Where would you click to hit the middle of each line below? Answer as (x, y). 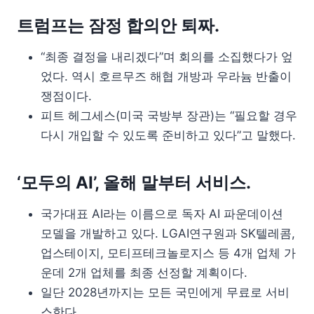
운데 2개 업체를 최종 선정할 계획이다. (144, 272)
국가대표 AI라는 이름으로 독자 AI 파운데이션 (162, 213)
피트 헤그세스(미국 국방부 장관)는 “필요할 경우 (169, 115)
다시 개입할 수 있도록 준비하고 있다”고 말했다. (168, 135)
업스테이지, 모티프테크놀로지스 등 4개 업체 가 (168, 253)
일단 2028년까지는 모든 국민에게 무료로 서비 (165, 292)
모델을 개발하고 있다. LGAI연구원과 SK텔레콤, (168, 233)
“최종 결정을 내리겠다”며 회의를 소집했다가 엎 (167, 56)
